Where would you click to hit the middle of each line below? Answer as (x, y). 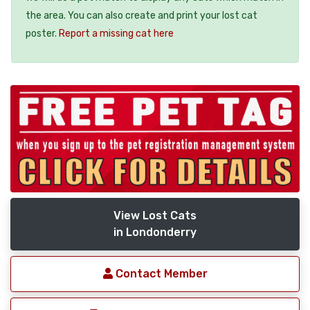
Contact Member (160, 274)
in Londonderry (155, 232)
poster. (42, 33)
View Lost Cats (155, 216)
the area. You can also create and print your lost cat (142, 15)
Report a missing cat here (116, 33)
